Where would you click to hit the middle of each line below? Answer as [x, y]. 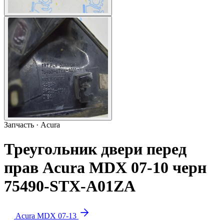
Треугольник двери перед [95, 149]
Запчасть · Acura [32, 125]
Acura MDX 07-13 [47, 215]
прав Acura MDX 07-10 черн [105, 168]
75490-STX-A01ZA [70, 186]
